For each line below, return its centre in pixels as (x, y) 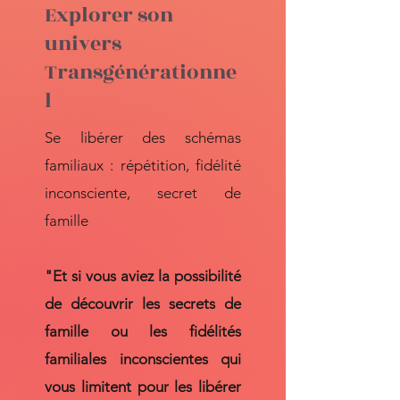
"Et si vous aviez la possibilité (143, 276)
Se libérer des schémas (143, 137)
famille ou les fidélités (143, 331)
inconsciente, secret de (143, 193)
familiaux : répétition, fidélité (143, 165)
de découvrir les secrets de (143, 304)
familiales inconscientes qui (143, 359)
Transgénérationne (141, 72)
